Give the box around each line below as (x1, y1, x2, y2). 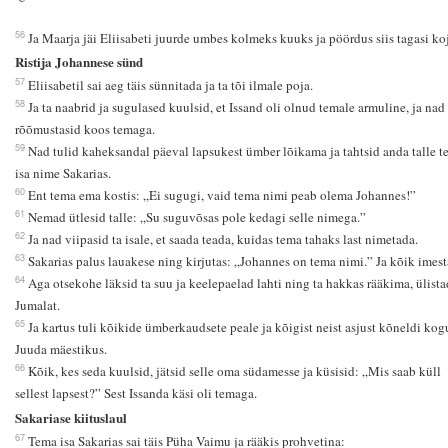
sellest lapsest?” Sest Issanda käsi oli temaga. (14, 384, 257, 403)
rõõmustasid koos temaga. (14, 120, 155, 139)
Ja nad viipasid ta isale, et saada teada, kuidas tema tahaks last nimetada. (27, 230, 418, 249)
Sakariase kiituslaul (14, 407, 127, 427)
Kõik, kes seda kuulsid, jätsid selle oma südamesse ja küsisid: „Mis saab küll (27, 362, 441, 381)
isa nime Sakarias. (14, 164, 111, 183)
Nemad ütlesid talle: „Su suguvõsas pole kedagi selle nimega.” (27, 208, 366, 227)
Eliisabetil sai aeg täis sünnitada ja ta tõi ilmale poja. (27, 76, 313, 95)
